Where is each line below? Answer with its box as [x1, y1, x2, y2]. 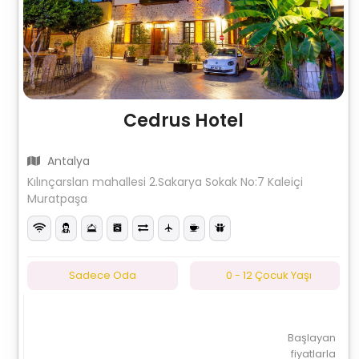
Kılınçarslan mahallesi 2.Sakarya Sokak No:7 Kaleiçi [27, 174, 304, 190]
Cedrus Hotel [123, 108, 244, 133]
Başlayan [287, 330, 336, 345]
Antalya [44, 153, 91, 169]
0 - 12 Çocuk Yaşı [225, 268, 312, 283]
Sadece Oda [68, 268, 136, 283]
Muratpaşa [27, 191, 88, 207]
